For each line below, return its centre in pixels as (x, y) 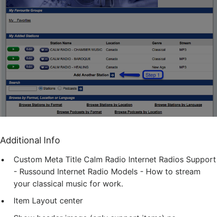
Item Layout (35, 201)
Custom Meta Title (47, 159)
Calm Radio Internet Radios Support (150, 159)
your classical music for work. (68, 183)
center (71, 201)
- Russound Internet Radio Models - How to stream (107, 171)
